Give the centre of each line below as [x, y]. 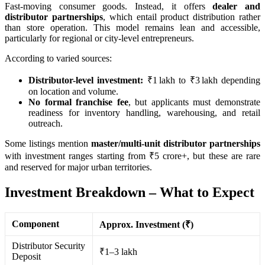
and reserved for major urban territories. [78, 167]
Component [36, 224]
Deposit [27, 256]
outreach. [46, 123]
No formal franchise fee [78, 102]
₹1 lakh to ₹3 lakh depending [202, 80]
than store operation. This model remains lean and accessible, [132, 27]
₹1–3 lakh [119, 251]
